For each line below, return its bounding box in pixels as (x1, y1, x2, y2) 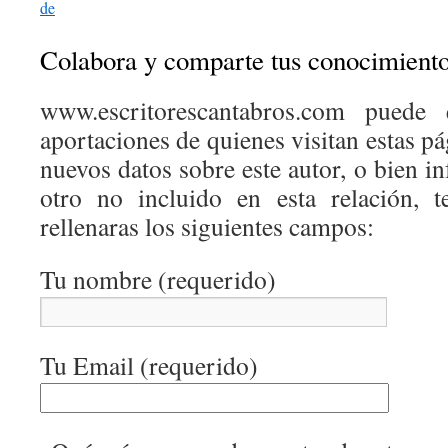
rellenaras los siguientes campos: (40, 208, 374, 243)
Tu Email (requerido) (40, 347, 258, 382)
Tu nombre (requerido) (40, 261, 276, 296)
